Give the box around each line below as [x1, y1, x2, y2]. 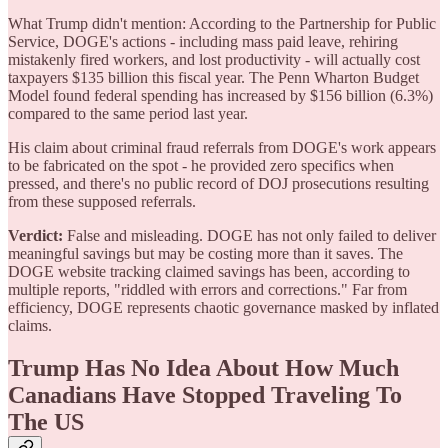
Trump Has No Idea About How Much [8, 355, 399, 382]
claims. [8, 317, 52, 335]
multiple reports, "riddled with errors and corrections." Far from [8, 281, 407, 299]
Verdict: [8, 227, 63, 245]
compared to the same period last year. [8, 105, 248, 123]
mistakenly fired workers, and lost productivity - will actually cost [8, 51, 420, 69]
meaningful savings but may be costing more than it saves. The [8, 245, 403, 263]
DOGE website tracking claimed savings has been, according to [8, 263, 410, 281]
